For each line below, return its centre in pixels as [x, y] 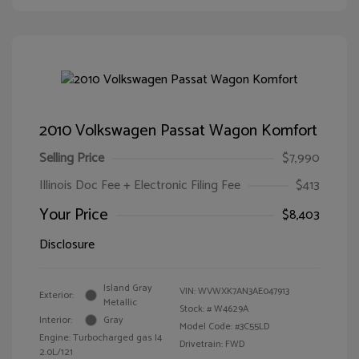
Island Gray [128, 288]
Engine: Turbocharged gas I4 [101, 337]
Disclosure [67, 244]
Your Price [74, 215]
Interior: [56, 320]
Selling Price [72, 158]
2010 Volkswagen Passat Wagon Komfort [178, 131]
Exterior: [56, 295]
